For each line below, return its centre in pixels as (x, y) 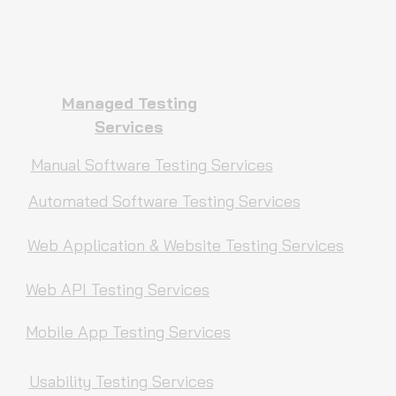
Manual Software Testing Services (152, 165)
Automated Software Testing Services (164, 201)
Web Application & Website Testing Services (186, 245)
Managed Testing (129, 103)
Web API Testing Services (118, 289)
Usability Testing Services (121, 381)
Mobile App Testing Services (128, 332)
